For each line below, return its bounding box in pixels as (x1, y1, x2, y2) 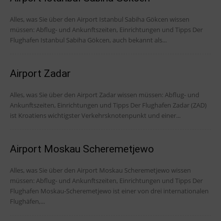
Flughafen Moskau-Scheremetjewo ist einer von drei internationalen (10, 186, 209, 196)
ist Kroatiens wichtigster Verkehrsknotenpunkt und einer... (10, 111, 181, 120)
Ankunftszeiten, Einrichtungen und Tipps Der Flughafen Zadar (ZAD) (10, 101, 130, 110)
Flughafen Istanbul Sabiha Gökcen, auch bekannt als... (10, 36, 167, 45)
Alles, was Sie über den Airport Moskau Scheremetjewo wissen (10, 166, 191, 175)
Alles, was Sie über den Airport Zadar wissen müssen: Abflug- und (10, 90, 199, 100)
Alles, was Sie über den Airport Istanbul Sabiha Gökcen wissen (10, 15, 189, 24)
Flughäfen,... (10, 197, 45, 206)
